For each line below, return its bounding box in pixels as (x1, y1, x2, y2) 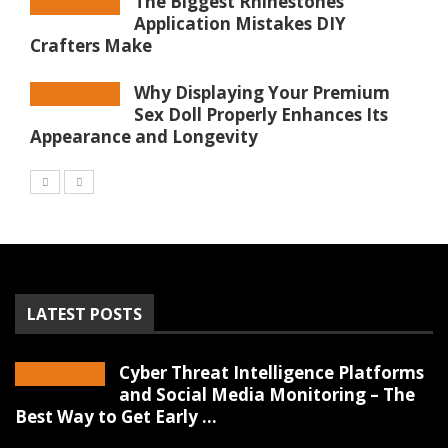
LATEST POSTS (27, 303, 142, 326)
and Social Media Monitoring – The (119, 383, 415, 407)
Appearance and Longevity (30, 125, 258, 149)
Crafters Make (30, 34, 152, 58)
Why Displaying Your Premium (134, 81, 390, 105)
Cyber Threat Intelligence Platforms (119, 361, 424, 385)
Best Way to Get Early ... (15, 405, 217, 429)
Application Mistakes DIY (134, 12, 346, 36)
